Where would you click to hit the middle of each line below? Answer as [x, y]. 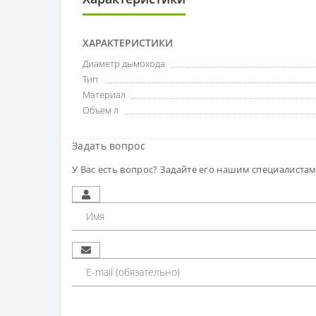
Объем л [101, 110]
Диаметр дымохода [124, 63]
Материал [104, 94]
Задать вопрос [109, 145]
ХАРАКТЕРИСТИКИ [128, 42]
